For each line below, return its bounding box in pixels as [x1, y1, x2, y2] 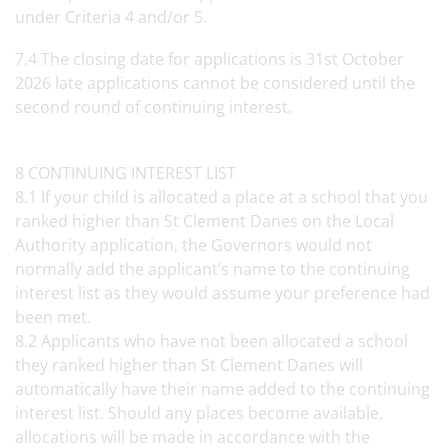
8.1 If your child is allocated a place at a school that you [15, 186, 428, 208]
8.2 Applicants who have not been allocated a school [15, 330, 408, 352]
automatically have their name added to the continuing [15, 378, 430, 400]
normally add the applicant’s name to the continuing [15, 258, 410, 280]
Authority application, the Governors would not [15, 234, 372, 256]
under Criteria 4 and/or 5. [15, 6, 211, 28]
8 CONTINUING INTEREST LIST [15, 162, 244, 184]
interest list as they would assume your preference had [15, 282, 430, 304]
